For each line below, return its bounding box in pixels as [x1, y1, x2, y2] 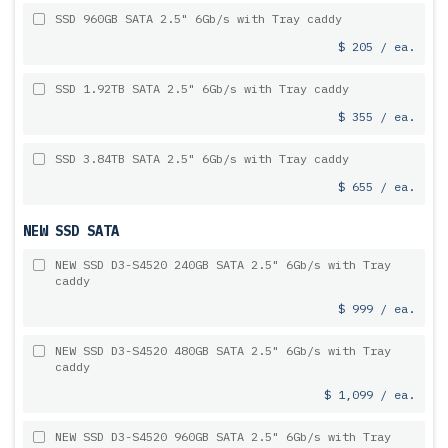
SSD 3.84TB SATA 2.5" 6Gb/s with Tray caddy [55, 151, 349, 166]
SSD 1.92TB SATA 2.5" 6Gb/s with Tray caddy [55, 81, 349, 96]
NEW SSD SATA [23, 222, 119, 240]
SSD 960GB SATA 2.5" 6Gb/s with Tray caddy [55, 11, 342, 26]
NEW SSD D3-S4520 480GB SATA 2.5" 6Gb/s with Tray [55, 343, 391, 358]
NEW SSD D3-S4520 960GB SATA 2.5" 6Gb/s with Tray [55, 429, 391, 444]
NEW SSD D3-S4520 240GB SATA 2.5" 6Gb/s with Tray [55, 257, 391, 272]
